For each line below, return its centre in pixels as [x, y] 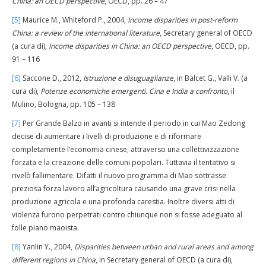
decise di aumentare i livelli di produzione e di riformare [107, 136]
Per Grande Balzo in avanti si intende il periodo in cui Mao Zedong [133, 123]
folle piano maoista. [45, 228]
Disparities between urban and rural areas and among [164, 247]
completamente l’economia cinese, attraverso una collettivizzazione [126, 149]
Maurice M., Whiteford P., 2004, [74, 20]
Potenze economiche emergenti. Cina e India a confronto [134, 91]
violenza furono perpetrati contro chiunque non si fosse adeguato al [127, 215]
